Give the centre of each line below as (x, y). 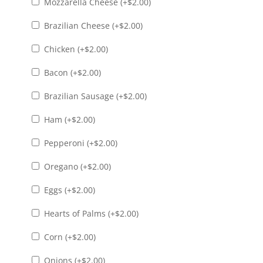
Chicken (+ (63, 49)
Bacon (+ (59, 72)
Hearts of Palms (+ (78, 213)
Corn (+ (57, 237)
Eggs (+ (56, 190)
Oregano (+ (64, 166)
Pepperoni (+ (68, 143)
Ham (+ (56, 119)
